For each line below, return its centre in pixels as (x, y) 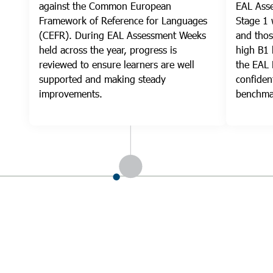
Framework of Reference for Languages (123, 21)
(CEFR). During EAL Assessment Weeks (122, 35)
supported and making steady (102, 79)
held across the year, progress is (108, 50)
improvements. (71, 94)
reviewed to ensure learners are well (117, 65)
